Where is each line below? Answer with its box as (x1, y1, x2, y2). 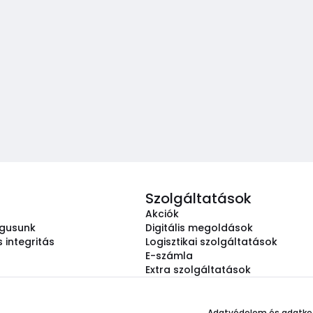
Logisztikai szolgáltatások (145, 235, 277, 249)
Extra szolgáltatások (145, 263, 251, 277)
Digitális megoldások (145, 221, 253, 235)
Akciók (145, 207, 179, 221)
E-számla (145, 249, 193, 263)
